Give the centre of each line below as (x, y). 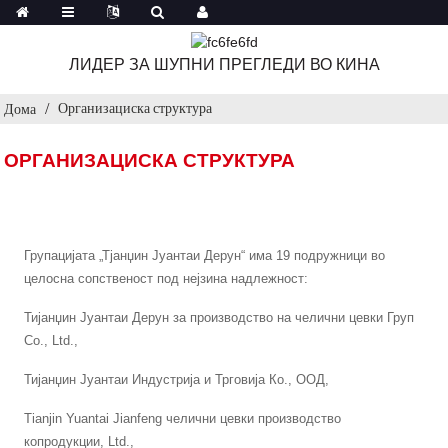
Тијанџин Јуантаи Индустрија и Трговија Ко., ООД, (177, 379)
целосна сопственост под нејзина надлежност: (166, 278)
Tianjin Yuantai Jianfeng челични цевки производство (183, 418)
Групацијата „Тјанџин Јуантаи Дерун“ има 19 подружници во (205, 255)
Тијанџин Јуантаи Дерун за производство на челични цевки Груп (219, 317)
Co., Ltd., (51, 340)
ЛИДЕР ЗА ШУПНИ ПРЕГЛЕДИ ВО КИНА (224, 64)
